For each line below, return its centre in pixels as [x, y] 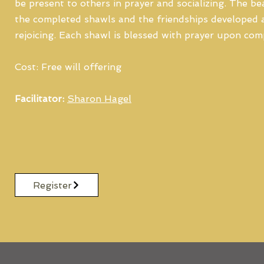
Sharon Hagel [99, 99]
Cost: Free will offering [68, 67]
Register [52, 185]
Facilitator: [39, 99]
